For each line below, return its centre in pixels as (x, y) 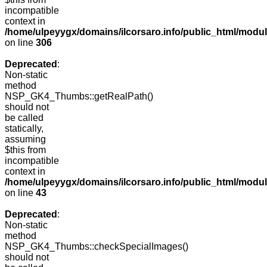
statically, (24, 129)
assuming (25, 139)
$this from (25, 150)
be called (24, 118)
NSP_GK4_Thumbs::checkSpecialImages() (97, 247)
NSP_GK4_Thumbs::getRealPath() (79, 97)
